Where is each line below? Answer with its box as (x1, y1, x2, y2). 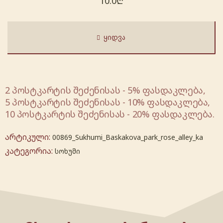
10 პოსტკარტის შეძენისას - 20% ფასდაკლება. (5, 108, 215, 120)
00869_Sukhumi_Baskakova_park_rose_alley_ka (52, 132, 203, 142)
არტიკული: (5, 131, 52, 142)
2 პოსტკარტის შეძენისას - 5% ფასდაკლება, (5, 84, 206, 96)
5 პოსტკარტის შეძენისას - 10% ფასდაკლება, (5, 96, 211, 108)
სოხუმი (55, 146, 80, 156)
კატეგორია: (5, 145, 55, 156)
